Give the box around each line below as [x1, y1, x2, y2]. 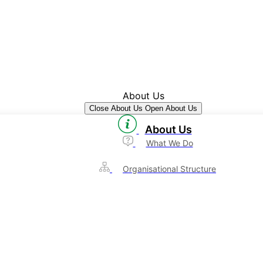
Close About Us [89, 104, 143, 113]
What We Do [146, 138, 193, 148]
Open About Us [145, 104, 197, 113]
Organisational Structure [123, 164, 216, 174]
